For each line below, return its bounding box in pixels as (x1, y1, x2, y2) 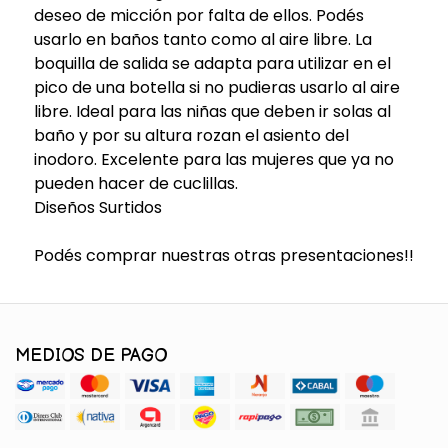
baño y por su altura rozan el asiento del (33, 123, 349, 147)
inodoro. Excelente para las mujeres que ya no (33, 147, 394, 171)
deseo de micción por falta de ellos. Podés (33, 3, 364, 27)
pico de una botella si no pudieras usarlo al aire (33, 75, 400, 99)
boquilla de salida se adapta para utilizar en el (33, 51, 391, 75)
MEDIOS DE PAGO (15, 344, 167, 366)
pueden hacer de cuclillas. (33, 171, 238, 195)
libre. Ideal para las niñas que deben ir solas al (33, 99, 391, 123)
